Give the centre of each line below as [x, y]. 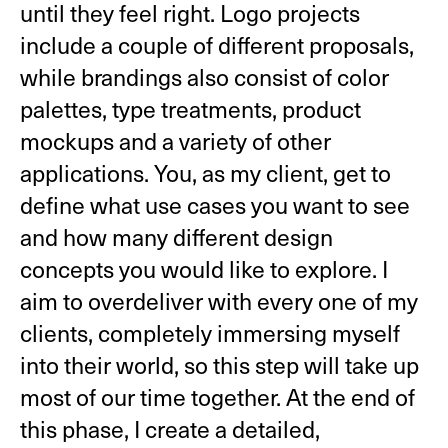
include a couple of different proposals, [216, 45]
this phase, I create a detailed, [169, 429]
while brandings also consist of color [204, 77]
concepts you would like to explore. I [203, 269]
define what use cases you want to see [214, 205]
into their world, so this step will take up [219, 365]
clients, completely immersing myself [209, 333]
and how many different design [176, 237]
